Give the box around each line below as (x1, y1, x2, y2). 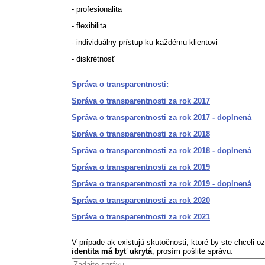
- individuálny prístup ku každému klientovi (72, 38, 218, 47)
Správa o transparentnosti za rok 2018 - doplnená (72, 146, 251, 155)
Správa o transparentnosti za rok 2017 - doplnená (72, 113, 251, 122)
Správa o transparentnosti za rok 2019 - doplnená (72, 179, 251, 188)
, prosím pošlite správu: (152, 247, 233, 256)
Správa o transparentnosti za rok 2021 (72, 212, 210, 221)
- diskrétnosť (72, 54, 115, 63)
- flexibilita (72, 21, 106, 30)
